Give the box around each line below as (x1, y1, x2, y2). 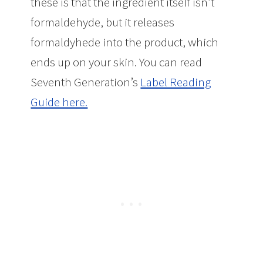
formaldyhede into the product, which (31, 33, 219, 50)
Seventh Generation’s (31, 73, 141, 90)
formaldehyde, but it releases (31, 14, 175, 30)
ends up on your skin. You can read (31, 53, 203, 70)
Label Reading (140, 73, 211, 90)
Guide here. (31, 93, 88, 110)
